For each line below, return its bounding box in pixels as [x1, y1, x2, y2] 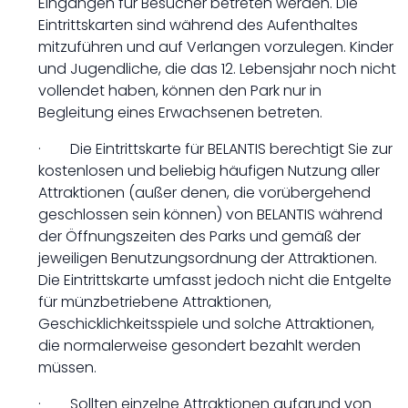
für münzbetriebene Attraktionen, [38, 291, 271, 312]
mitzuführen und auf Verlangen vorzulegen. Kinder [38, 36, 393, 57]
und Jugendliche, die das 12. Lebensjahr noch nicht [38, 58, 396, 79]
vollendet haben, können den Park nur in [38, 80, 321, 101]
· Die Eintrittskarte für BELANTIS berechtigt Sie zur [38, 138, 393, 159]
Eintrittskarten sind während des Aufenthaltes [38, 15, 358, 36]
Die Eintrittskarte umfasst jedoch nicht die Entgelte [38, 270, 392, 291]
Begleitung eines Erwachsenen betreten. [38, 102, 322, 123]
